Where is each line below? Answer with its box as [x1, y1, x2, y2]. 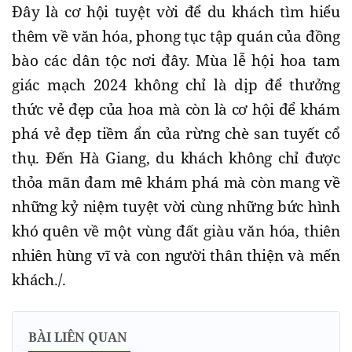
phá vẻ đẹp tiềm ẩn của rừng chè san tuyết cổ [12, 123, 340, 145]
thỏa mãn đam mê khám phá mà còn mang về [12, 172, 340, 193]
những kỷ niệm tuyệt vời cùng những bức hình [12, 196, 340, 218]
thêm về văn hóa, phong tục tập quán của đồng [12, 26, 340, 47]
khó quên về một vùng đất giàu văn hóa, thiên [12, 221, 340, 242]
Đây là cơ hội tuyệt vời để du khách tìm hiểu [12, 2, 340, 23]
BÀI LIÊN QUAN [28, 328, 127, 346]
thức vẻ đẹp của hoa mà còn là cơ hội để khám [12, 99, 340, 120]
